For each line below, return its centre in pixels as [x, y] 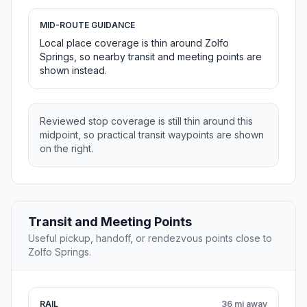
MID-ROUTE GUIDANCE [87, 25]
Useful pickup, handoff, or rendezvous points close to [150, 238]
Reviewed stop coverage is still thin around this [146, 121]
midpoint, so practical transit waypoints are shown [152, 135]
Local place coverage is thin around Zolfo [134, 43]
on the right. [66, 149]
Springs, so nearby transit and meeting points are [151, 57]
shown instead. [73, 71]
